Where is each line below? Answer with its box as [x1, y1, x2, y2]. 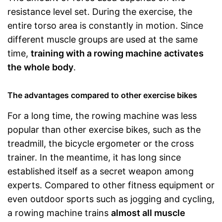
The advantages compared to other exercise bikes [7, 90, 197, 100]
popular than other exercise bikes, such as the [7, 124, 201, 135]
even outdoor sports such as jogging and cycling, [7, 194, 215, 204]
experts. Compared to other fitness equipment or [7, 180, 215, 190]
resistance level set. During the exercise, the [7, 6, 192, 17]
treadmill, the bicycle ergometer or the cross [7, 138, 194, 149]
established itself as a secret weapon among [7, 166, 194, 176]
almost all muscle [111, 208, 185, 218]
